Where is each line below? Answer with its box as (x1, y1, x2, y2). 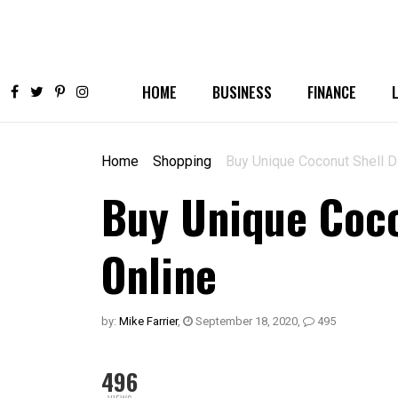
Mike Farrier (119, 314, 178, 328)
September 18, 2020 (193, 314, 298, 328)
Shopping (153, 153, 211, 170)
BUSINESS (212, 81, 272, 103)
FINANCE (307, 81, 356, 103)
